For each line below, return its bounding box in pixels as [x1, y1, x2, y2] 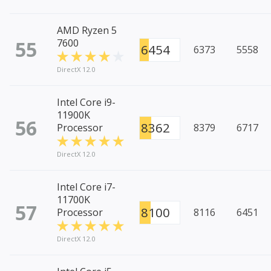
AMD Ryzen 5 [57, 24, 117, 38]
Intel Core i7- [57, 180, 116, 194]
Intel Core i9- [57, 96, 116, 109]
